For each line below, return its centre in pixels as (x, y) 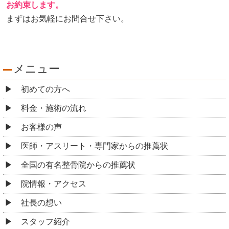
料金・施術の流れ (54, 108)
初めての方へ (45, 89)
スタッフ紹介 (45, 222)
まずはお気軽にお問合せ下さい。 (67, 18)
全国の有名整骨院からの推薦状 (78, 165)
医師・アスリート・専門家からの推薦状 (95, 146)
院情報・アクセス (54, 184)
